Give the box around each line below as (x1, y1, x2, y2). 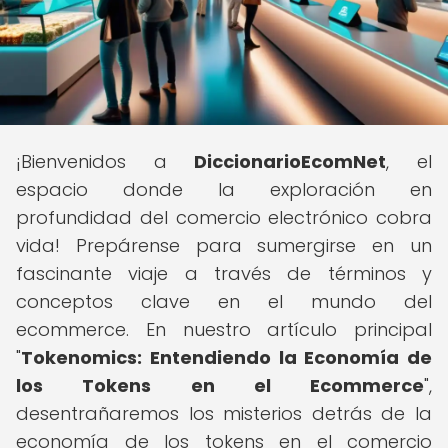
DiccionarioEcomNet (194, 149, 387, 174)
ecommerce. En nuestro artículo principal (16, 317, 432, 342)
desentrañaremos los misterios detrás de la (16, 401, 432, 426)
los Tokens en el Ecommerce (16, 373, 424, 398)
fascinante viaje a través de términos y (16, 261, 432, 286)
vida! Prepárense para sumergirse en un (16, 233, 432, 258)
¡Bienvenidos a (16, 149, 195, 174)
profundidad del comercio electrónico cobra (16, 205, 432, 230)
